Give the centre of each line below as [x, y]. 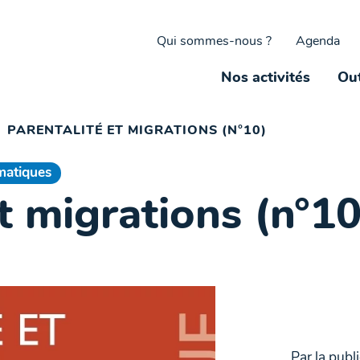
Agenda [317, 42]
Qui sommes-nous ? [214, 42]
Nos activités [266, 78]
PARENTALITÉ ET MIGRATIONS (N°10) [137, 131]
